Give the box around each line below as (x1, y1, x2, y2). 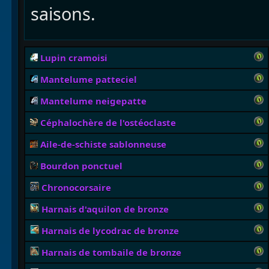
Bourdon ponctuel (37, 160, 122, 172)
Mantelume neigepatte (40, 95, 147, 107)
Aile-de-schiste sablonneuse (37, 138, 166, 151)
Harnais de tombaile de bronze (41, 246, 181, 259)
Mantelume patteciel (40, 73, 137, 86)
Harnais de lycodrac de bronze (41, 225, 179, 237)
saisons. (31, 2, 95, 26)
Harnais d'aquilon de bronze (41, 203, 169, 216)
